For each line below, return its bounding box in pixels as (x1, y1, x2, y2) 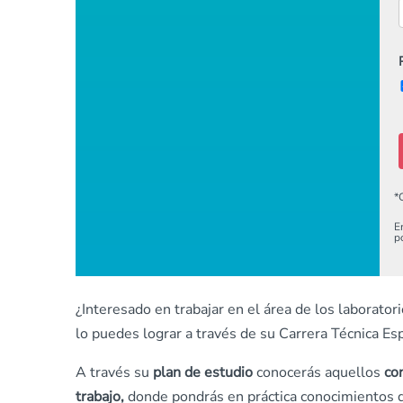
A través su (76, 363, 153, 383)
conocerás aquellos (253, 363, 384, 383)
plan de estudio (153, 363, 253, 383)
